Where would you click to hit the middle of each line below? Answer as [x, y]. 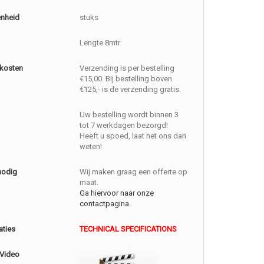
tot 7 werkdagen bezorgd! [124, 125]
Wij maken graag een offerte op [134, 172]
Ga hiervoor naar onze [117, 193]
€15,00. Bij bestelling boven [126, 79]
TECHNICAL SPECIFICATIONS [128, 229]
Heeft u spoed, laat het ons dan [133, 136]
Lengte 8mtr [100, 43]
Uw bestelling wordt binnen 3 [129, 115]
